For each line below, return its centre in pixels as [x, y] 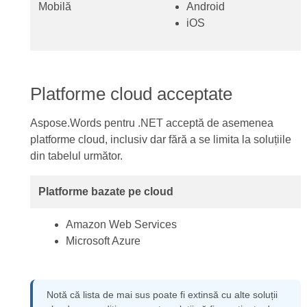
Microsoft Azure [103, 241]
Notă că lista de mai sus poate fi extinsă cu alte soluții [162, 295]
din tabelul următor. [76, 156]
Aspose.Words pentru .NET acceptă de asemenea [151, 123]
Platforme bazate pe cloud [106, 192]
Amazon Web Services [121, 224]
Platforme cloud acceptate [133, 94]
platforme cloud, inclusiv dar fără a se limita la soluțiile [160, 139]
